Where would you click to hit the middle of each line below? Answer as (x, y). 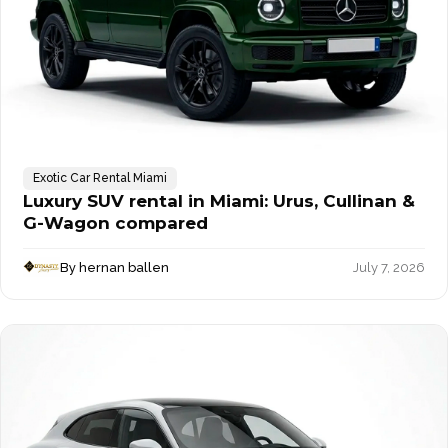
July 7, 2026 (389, 267)
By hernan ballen (115, 267)
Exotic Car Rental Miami (100, 178)
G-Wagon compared (115, 223)
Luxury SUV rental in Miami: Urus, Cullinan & (219, 201)
